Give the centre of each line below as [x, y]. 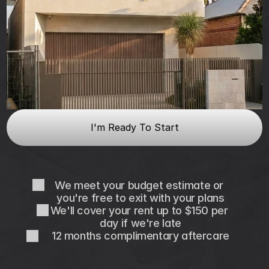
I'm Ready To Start [134, 127]
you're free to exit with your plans [141, 198]
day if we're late [141, 223]
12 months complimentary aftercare [141, 236]
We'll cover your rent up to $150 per [139, 210]
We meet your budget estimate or [141, 185]
